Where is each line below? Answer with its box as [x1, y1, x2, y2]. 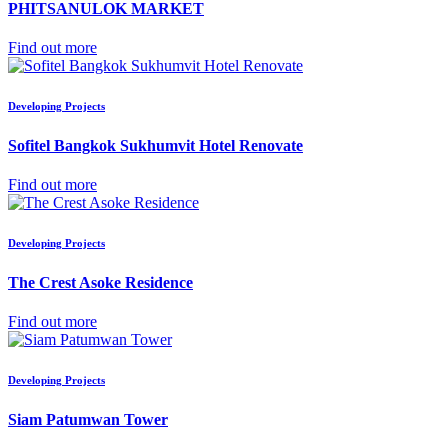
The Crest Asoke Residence [8, 273, 193, 291]
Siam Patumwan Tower [8, 411, 168, 429]
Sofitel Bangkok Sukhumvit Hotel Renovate [8, 136, 303, 154]
